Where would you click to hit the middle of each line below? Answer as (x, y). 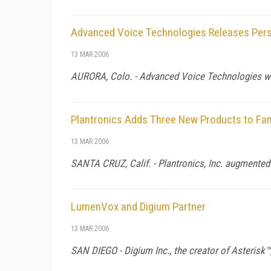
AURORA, (90, 76)
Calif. (140, 163)
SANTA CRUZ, (100, 163)
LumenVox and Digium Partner (138, 206)
